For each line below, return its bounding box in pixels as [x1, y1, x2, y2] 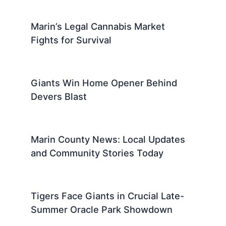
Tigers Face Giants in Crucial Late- [31, 190, 185, 201]
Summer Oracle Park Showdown [31, 203, 173, 215]
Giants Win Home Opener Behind [31, 77, 178, 89]
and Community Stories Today [31, 147, 164, 158]
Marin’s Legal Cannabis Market [31, 21, 165, 32]
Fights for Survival [31, 34, 112, 46]
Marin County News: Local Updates [31, 133, 186, 145]
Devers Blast [31, 91, 87, 102]
